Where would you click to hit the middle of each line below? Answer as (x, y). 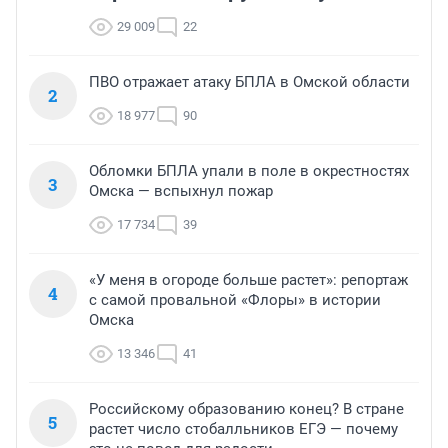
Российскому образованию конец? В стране (246, 409)
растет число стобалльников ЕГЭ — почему (243, 429)
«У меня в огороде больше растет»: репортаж (248, 280)
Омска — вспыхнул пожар (181, 191)
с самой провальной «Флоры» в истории (235, 300)
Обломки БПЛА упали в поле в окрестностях (249, 171)
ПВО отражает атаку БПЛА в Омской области (249, 82)
